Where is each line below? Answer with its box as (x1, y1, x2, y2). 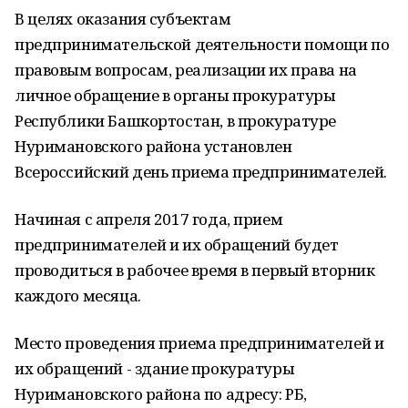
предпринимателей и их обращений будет (15, 234, 339, 255)
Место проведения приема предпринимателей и (15, 332, 384, 353)
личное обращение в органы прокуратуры (15, 85, 336, 106)
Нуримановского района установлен (15, 136, 292, 157)
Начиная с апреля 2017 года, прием (15, 209, 283, 229)
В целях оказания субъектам (15, 8, 231, 29)
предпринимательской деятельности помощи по (15, 34, 390, 55)
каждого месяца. (15, 285, 141, 306)
